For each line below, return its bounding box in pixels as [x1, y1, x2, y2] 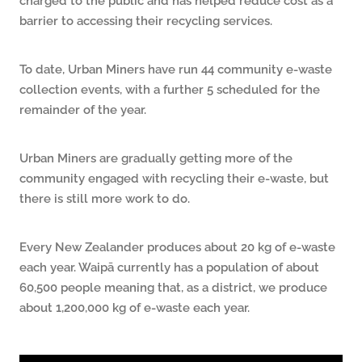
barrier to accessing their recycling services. [19, 11, 272, 29]
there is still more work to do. [19, 189, 190, 207]
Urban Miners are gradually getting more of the [19, 149, 293, 166]
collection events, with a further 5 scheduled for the [19, 80, 320, 98]
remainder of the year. [19, 100, 146, 118]
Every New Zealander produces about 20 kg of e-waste [19, 238, 335, 255]
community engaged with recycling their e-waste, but [19, 169, 329, 187]
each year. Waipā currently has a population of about [19, 258, 319, 276]
